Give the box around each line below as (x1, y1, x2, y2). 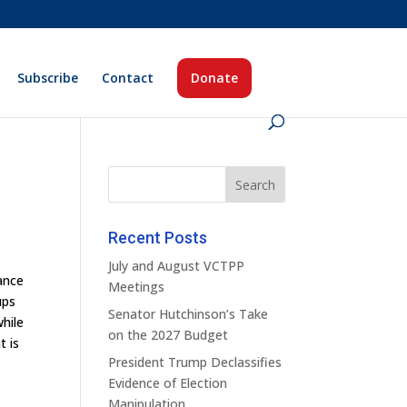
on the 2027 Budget (108, 326, 229, 343)
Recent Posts (108, 228, 208, 247)
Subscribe (17, 69, 79, 86)
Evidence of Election (108, 374, 228, 392)
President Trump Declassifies (108, 353, 283, 371)
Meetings (108, 278, 165, 295)
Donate (191, 69, 239, 86)
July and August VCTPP (108, 257, 245, 274)
